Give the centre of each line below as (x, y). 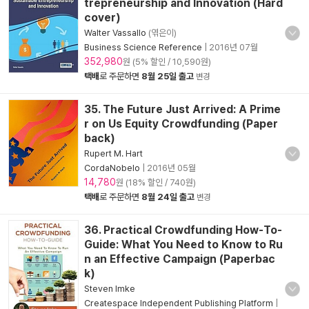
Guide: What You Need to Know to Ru (183, 245)
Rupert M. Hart (113, 153)
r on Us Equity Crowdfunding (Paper (181, 124)
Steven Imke (110, 289)
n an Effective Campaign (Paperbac (180, 259)
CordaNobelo (112, 168)
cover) (102, 18)
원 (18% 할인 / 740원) (156, 182)
